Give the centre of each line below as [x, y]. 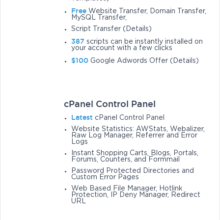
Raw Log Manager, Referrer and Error [135, 136]
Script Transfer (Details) [112, 29]
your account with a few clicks [122, 48]
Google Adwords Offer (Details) [144, 61]
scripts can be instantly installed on [144, 42]
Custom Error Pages [105, 178]
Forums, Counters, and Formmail [126, 160]
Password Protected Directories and [133, 171]
